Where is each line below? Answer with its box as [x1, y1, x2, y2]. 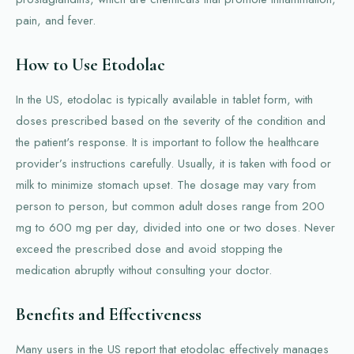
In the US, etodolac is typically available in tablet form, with [16, 90, 313, 108]
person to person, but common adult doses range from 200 [16, 197, 325, 215]
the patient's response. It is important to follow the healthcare [16, 133, 319, 151]
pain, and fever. [16, 11, 96, 29]
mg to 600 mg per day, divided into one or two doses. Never [16, 218, 335, 236]
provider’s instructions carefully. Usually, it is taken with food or [16, 154, 331, 172]
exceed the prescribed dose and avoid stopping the [16, 239, 283, 258]
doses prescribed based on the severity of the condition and [16, 111, 326, 130]
